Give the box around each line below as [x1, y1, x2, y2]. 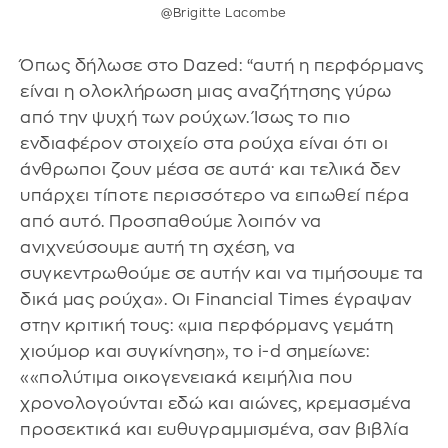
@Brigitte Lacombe [161, 7, 287, 20]
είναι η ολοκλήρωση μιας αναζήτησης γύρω [20, 83, 392, 101]
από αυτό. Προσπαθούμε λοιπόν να [20, 213, 322, 231]
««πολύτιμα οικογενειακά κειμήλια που [20, 369, 352, 387]
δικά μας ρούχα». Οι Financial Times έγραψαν [20, 291, 412, 309]
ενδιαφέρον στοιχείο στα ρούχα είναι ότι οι [20, 135, 388, 153]
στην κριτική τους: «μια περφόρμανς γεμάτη [20, 317, 394, 335]
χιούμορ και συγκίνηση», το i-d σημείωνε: [20, 343, 369, 361]
